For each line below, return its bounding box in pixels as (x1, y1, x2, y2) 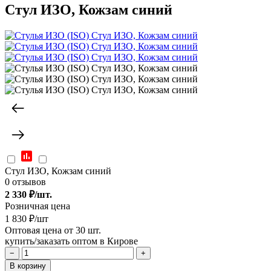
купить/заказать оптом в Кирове (5, 235, 138, 246)
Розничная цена (5, 200, 70, 211)
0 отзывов (5, 176, 46, 187)
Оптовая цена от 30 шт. (5, 224, 101, 235)
